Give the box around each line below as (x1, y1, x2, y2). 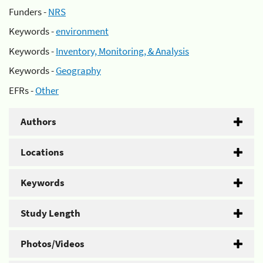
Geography (56, 64, 101, 77)
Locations (21, 145, 64, 159)
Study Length (21, 206, 80, 220)
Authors (21, 114, 56, 128)
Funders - (9, 5, 48, 18)
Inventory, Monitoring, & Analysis (56, 44, 189, 58)
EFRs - (9, 83, 35, 97)
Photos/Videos (21, 237, 85, 250)
